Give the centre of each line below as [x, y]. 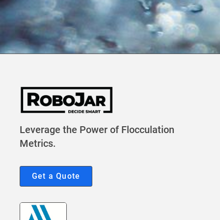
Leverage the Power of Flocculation [97, 130]
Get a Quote [56, 176]
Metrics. [38, 144]
